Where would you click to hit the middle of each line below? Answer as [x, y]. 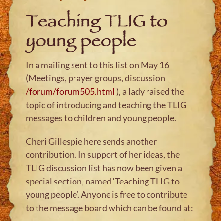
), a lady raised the [150, 91]
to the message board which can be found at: [110, 207]
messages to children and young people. [101, 118]
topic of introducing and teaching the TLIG [106, 104]
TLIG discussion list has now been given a [104, 167]
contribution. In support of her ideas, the [103, 154]
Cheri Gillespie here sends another [92, 141]
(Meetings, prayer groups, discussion [96, 78]
